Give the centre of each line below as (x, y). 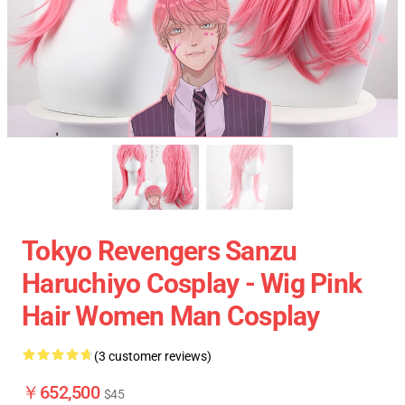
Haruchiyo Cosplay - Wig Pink (192, 283)
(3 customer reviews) (153, 356)
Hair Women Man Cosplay (171, 316)
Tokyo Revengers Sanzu (160, 251)
